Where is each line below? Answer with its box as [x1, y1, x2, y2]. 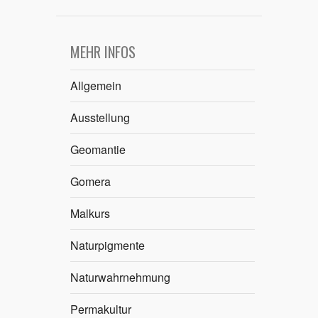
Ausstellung [70, 109, 130, 126]
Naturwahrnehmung [70, 268, 170, 285]
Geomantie [70, 141, 126, 158]
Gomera [70, 172, 111, 190]
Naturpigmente [70, 236, 145, 253]
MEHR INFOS [70, 40, 136, 62]
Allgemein [70, 77, 121, 94]
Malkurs [70, 204, 110, 221]
